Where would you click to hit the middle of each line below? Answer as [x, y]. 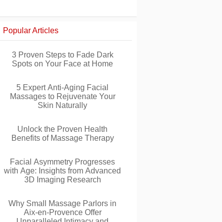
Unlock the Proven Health [62, 129]
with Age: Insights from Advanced [62, 171]
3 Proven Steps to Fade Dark [62, 55]
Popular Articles [31, 30]
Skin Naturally [62, 105]
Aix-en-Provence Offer [62, 212]
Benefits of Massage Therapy [62, 138]
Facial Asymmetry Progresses [62, 162]
